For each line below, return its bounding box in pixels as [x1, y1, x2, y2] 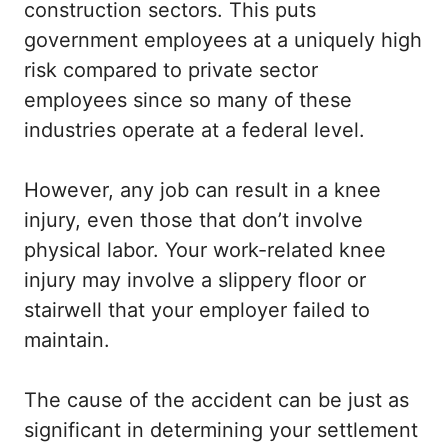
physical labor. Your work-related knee [24, 238, 386, 263]
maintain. [24, 328, 110, 353]
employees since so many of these [24, 88, 352, 113]
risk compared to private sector [24, 58, 318, 83]
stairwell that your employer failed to [24, 298, 370, 323]
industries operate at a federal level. [24, 118, 365, 143]
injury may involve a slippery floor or [24, 268, 366, 293]
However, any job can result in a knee [24, 178, 381, 203]
